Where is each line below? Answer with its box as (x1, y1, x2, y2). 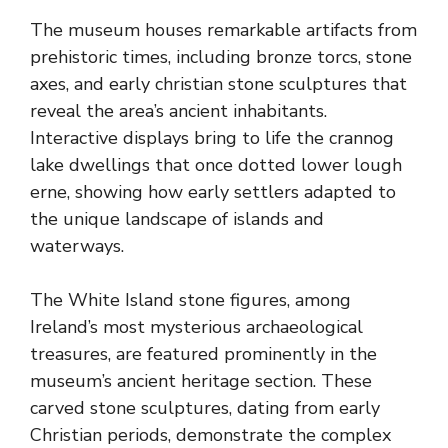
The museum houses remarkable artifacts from (30, 17, 417, 42)
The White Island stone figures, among (30, 287, 351, 312)
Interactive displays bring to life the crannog (30, 125, 394, 150)
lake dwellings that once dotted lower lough (30, 152, 402, 177)
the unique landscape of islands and (30, 206, 324, 231)
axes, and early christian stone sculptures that (30, 71, 407, 96)
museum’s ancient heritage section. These (30, 368, 372, 393)
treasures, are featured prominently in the (30, 341, 377, 366)
